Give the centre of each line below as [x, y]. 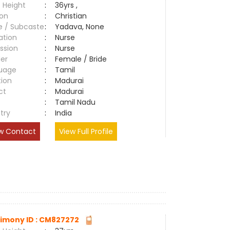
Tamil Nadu [75, 102]
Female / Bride [83, 59]
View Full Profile [86, 131]
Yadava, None [80, 27]
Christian [71, 16]
